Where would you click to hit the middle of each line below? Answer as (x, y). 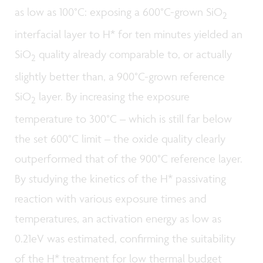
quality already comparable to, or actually (134, 54)
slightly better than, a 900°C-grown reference (120, 77)
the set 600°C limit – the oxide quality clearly (120, 139)
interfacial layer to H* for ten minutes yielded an (129, 34)
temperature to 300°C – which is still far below (123, 119)
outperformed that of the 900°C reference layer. (129, 159)
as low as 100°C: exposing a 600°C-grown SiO (119, 12)
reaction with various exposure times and (111, 199)
